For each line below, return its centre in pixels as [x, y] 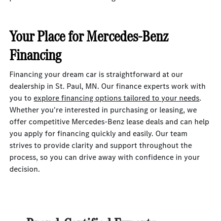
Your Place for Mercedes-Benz [89, 36]
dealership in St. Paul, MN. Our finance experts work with [108, 86]
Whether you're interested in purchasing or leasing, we [103, 110]
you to [22, 98]
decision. [25, 169]
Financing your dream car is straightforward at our [96, 74]
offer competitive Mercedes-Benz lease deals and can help [110, 122]
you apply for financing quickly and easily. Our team [99, 133]
